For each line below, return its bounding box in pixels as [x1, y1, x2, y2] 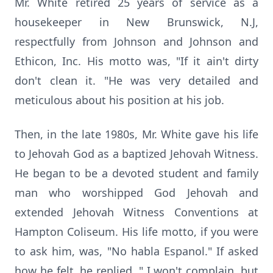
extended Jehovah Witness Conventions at [15, 205, 258, 219]
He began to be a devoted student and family [15, 166, 258, 180]
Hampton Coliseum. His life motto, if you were [15, 224, 258, 239]
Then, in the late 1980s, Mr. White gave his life [15, 127, 258, 141]
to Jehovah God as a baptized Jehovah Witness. [15, 146, 258, 161]
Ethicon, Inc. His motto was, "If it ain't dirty [15, 54, 258, 68]
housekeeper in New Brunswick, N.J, [15, 15, 258, 29]
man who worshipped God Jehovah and [15, 185, 258, 200]
